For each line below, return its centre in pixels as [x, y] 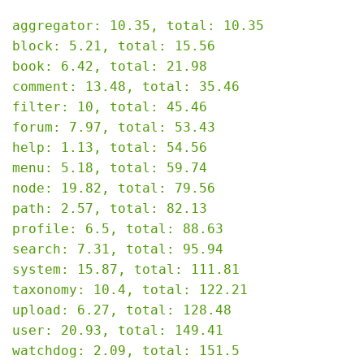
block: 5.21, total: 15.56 [114, 45]
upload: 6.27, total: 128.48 [122, 310]
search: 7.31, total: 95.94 [118, 249]
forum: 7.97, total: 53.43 [114, 127]
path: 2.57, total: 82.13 [110, 208]
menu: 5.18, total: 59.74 [110, 167]
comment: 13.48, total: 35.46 [126, 86]
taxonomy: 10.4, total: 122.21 [130, 289]
